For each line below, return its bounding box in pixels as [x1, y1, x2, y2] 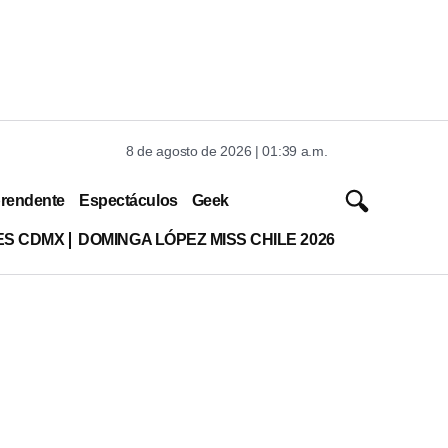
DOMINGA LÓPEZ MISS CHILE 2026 [78, 230, 335, 248]
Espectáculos [79, 191, 178, 209]
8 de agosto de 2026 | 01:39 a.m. [126, 143, 328, 159]
